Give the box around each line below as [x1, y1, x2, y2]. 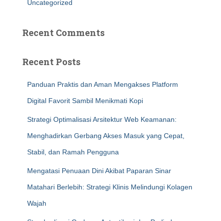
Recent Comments [22, 27, 105, 38]
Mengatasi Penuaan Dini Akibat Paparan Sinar [27, 167, 171, 175]
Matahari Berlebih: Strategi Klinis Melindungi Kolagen [27, 183, 192, 191]
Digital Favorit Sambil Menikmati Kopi [27, 97, 143, 105]
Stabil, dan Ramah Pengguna [27, 148, 119, 156]
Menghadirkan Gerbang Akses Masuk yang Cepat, [27, 132, 184, 140]
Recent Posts [22, 56, 80, 68]
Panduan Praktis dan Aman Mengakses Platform [27, 80, 178, 88]
